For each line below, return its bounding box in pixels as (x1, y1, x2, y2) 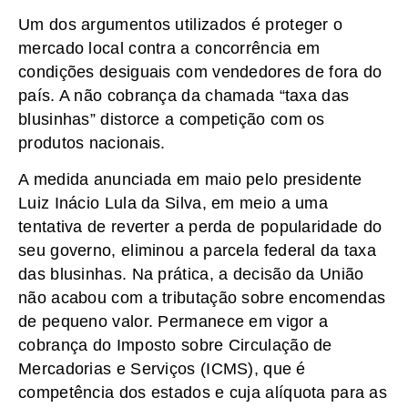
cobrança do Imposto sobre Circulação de (18, 336, 332, 355)
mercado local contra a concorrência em (18, 38, 321, 57)
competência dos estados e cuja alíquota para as (18, 383, 388, 403)
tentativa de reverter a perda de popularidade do (18, 218, 382, 237)
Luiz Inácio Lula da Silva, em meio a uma (18, 194, 328, 213)
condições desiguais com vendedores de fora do (18, 62, 382, 81)
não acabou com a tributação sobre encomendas (18, 289, 386, 308)
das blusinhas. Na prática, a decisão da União (18, 265, 364, 284)
